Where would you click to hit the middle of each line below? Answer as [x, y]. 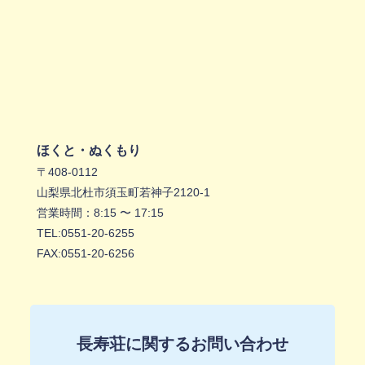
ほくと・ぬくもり [88, 151]
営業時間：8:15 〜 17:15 [100, 213]
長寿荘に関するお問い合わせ [182, 344]
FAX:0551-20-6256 [85, 254]
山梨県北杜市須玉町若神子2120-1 [123, 193]
